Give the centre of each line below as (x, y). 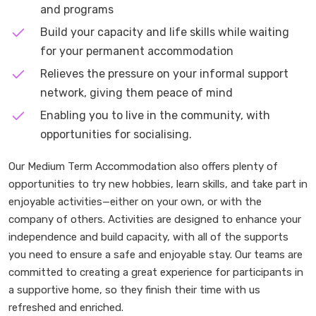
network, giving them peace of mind (136, 93)
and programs (77, 10)
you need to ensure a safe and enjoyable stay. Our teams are (156, 255)
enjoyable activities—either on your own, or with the (135, 202)
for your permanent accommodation (137, 51)
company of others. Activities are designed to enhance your (155, 219)
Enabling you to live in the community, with (155, 115)
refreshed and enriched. (66, 308)
